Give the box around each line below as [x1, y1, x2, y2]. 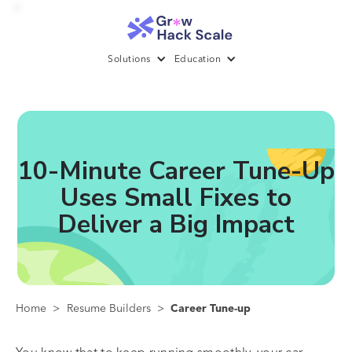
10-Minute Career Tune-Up [17, 154, 335, 189]
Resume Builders [66, 303, 151, 315]
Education [174, 55, 221, 65]
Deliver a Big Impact [57, 207, 295, 242]
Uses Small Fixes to [60, 181, 291, 215]
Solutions [108, 55, 151, 65]
